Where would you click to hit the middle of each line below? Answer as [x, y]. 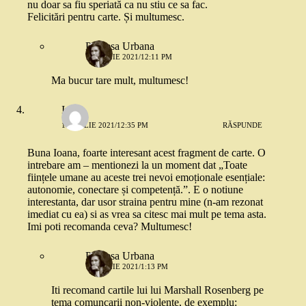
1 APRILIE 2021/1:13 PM [127, 267]
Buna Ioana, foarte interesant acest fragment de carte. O [147, 153]
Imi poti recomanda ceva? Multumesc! [110, 227]
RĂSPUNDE [243, 125]
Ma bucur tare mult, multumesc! [120, 81]
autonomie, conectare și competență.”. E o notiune [135, 190]
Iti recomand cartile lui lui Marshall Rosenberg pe [157, 290]
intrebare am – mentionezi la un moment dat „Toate [137, 165]
